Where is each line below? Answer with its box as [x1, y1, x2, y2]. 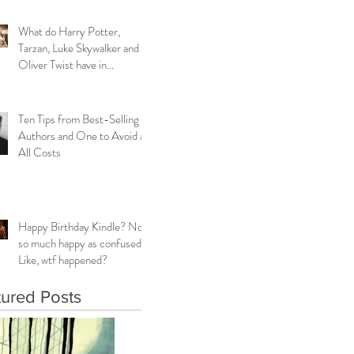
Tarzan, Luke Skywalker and [18, 40, 139, 57]
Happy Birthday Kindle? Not [18, 218, 147, 235]
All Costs [18, 144, 61, 161]
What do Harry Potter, [18, 23, 120, 40]
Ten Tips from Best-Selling [18, 111, 139, 128]
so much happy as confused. [18, 235, 144, 252]
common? [18, 73, 63, 90]
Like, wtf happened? [18, 251, 107, 269]
